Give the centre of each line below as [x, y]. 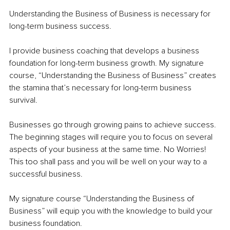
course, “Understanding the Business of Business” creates [114, 75]
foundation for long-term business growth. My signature [108, 63]
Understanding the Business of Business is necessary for [111, 14]
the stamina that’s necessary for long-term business [101, 88]
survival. [24, 100]
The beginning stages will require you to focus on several [112, 137]
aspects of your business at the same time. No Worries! [109, 149]
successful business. [46, 174]
